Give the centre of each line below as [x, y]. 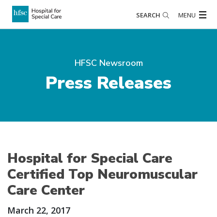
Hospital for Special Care [90, 158]
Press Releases [108, 83]
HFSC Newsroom [108, 63]
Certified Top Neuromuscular [102, 174]
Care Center [46, 190]
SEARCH [148, 15]
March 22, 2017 [39, 210]
